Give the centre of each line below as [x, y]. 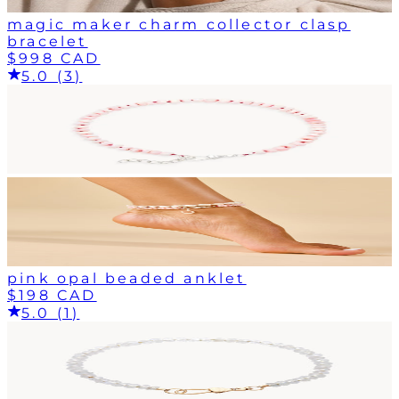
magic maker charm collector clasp [179, 24]
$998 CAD [54, 58]
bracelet [48, 41]
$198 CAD [52, 295]
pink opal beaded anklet [127, 278]
